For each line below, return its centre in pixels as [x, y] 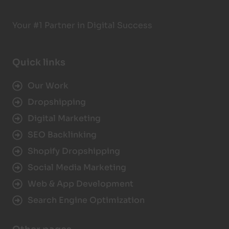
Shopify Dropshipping [74, 151]
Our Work [48, 85]
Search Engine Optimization [86, 200]
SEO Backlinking [62, 134]
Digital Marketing [64, 118]
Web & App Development [81, 184]
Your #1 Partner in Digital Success [82, 26]
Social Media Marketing [77, 167]
